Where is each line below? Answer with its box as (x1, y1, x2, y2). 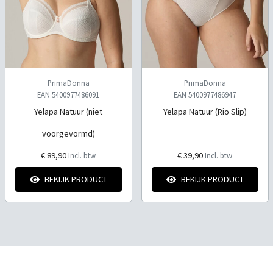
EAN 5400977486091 (37, 90, 99, 100)
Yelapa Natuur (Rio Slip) (163, 106, 247, 118)
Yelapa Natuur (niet (34, 106, 102, 118)
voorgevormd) (41, 128, 95, 140)
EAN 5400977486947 (174, 90, 236, 100)
